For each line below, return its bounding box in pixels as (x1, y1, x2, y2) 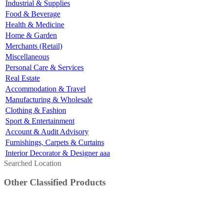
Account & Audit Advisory (5, 127, 89, 136)
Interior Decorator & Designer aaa (5, 149, 110, 158)
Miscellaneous (5, 53, 49, 61)
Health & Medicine (5, 20, 64, 29)
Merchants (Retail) (5, 42, 62, 51)
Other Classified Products (4, 177, 106, 188)
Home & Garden (5, 31, 57, 40)
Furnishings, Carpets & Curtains (5, 138, 104, 147)
